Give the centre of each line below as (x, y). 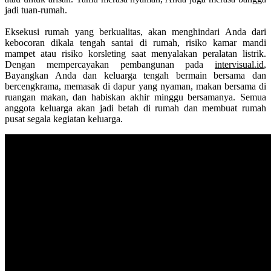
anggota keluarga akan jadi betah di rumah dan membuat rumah (135, 108)
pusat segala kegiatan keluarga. (64, 119)
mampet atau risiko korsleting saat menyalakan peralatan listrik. (135, 53)
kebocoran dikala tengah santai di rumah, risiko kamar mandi (135, 42)
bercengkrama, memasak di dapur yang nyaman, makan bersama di (135, 86)
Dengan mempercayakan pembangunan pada (110, 64)
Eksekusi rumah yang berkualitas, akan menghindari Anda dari (135, 31)
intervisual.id (239, 64)
